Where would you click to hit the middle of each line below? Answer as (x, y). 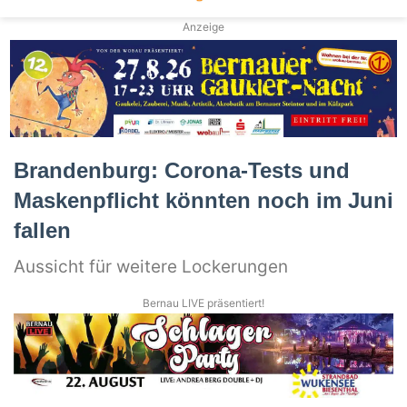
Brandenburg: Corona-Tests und (182, 170)
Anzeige (203, 27)
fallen (42, 230)
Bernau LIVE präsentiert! (203, 303)
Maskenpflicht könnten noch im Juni (203, 200)
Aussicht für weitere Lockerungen (151, 266)
